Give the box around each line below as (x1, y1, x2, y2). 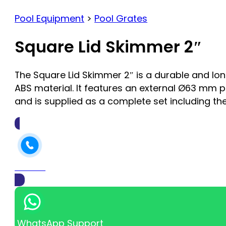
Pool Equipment (15, 12, 85, 25)
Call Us (15, 160, 46, 174)
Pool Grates (94, 12, 148, 25)
